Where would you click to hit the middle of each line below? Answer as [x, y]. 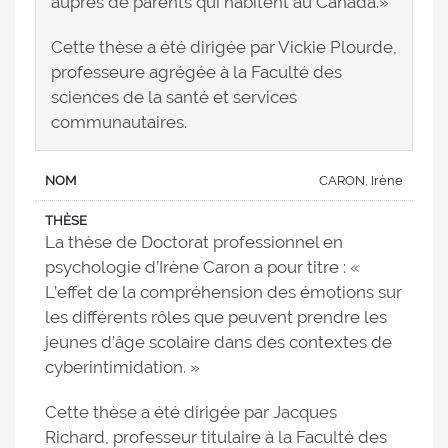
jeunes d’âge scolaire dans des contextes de [218, 342]
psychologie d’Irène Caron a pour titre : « [202, 267]
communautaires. [119, 122]
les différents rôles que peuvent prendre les [216, 317]
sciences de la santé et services [174, 97]
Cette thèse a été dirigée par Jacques [191, 412]
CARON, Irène [361, 181]
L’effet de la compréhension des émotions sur [223, 292]
